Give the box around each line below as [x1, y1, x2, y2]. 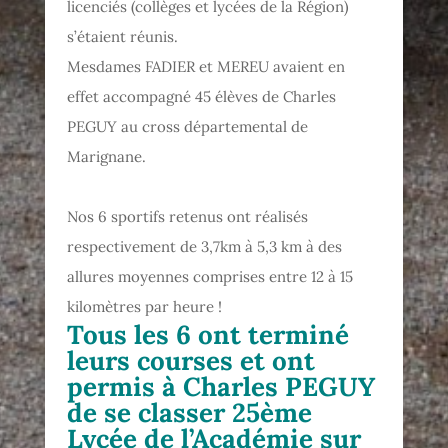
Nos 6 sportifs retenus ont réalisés [67, 206, 309, 226]
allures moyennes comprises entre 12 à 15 [67, 266, 354, 286]
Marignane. [67, 146, 147, 166]
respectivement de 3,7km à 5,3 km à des [67, 236, 343, 256]
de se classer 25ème [67, 395, 313, 429]
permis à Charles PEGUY [67, 369, 376, 403]
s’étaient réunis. [67, 26, 179, 46]
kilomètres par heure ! [67, 296, 223, 316]
